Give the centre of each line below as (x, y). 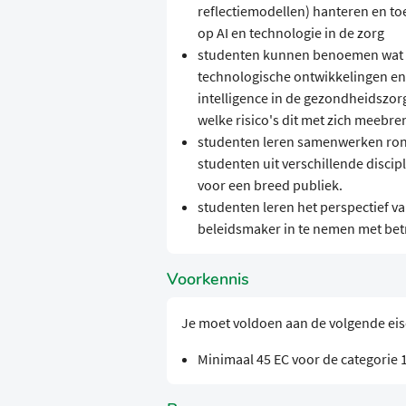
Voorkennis (208, 280)
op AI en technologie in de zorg (290, 33)
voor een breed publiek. (270, 185)
